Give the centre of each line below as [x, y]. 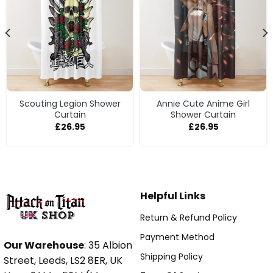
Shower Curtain [203, 114]
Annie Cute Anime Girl [203, 103]
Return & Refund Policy [189, 218]
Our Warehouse [44, 245]
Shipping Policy [172, 256]
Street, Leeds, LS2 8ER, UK [63, 260]
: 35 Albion [108, 245]
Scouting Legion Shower [70, 103]
